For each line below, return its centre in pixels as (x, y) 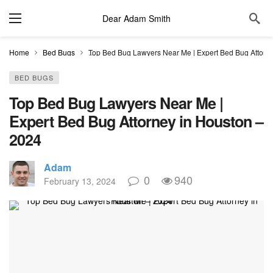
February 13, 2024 (80, 181)
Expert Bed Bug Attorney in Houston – (136, 121)
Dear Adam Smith (136, 18)
